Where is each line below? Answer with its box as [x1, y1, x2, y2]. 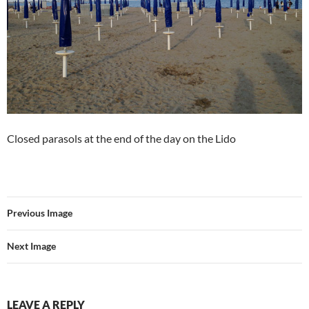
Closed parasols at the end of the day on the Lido [7, 131, 236, 145]
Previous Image [7, 206, 72, 219]
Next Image [7, 239, 56, 252]
